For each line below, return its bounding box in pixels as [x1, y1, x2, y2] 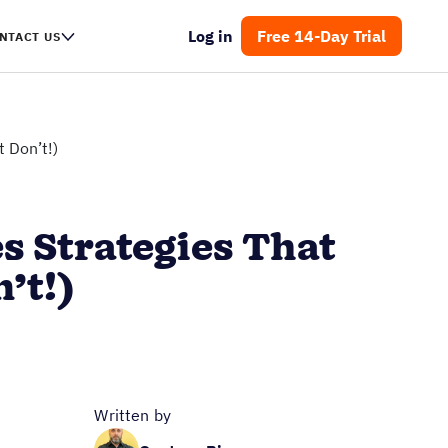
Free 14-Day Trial [257, 26, 386, 46]
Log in [188, 26, 234, 46]
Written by [94, 405, 171, 425]
